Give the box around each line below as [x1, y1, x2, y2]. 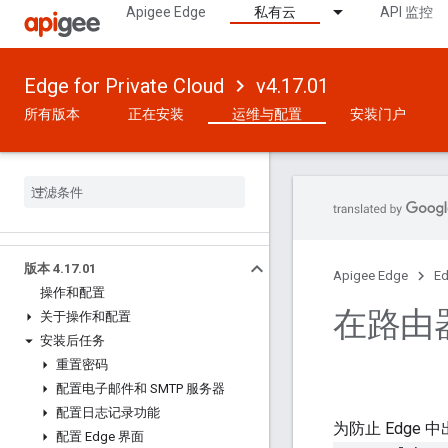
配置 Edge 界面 [56, 429, 144, 444]
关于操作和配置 [40, 309, 131, 324]
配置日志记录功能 [56, 405, 160, 420]
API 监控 [380, 4, 433, 20]
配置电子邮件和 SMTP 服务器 [56, 381, 225, 396]
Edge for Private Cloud [24, 74, 224, 98]
